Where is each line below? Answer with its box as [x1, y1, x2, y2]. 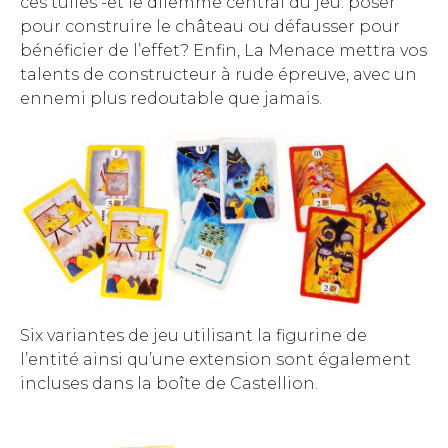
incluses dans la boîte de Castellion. [20, 373, 318, 393]
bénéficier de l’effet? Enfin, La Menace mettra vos [20, 40, 427, 60]
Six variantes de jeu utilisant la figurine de [20, 325, 367, 345]
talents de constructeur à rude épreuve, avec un [20, 64, 417, 84]
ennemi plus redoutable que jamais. [20, 88, 322, 108]
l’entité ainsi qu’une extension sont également [20, 349, 411, 369]
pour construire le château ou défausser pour [20, 16, 400, 36]
